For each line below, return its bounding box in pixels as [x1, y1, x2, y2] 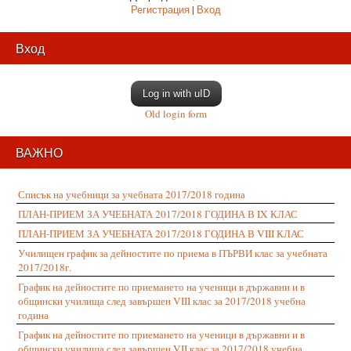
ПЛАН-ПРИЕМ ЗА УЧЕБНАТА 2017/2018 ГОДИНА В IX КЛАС [18, 207, 298, 221]
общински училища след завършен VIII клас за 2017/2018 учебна [18, 294, 306, 308]
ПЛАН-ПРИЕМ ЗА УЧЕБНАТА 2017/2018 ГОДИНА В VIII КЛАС [18, 226, 304, 241]
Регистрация [130, 2, 190, 16]
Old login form [144, 107, 207, 121]
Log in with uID [142, 88, 210, 100]
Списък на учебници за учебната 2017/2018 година [18, 187, 245, 201]
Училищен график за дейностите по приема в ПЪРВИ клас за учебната [18, 246, 327, 260]
